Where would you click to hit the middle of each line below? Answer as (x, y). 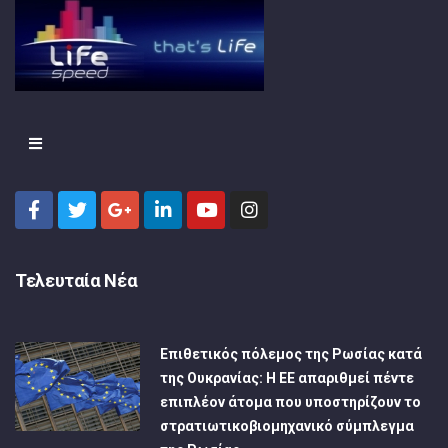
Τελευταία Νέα (76, 280)
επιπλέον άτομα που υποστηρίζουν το (291, 401)
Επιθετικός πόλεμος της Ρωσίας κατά (291, 353)
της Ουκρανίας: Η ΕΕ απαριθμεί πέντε (287, 377)
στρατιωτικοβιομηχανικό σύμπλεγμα (287, 425)
